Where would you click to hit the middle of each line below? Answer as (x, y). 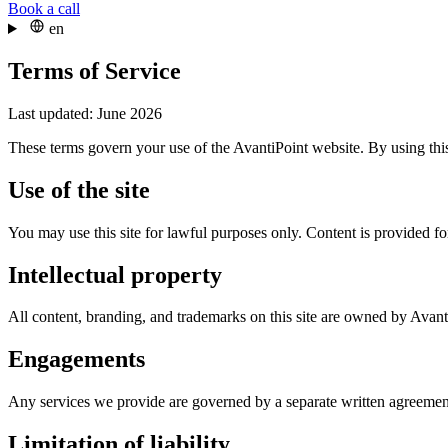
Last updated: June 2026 (85, 113)
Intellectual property (115, 274)
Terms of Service (94, 70)
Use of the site (79, 189)
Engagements (76, 359)
